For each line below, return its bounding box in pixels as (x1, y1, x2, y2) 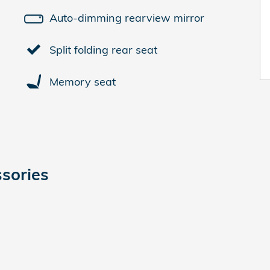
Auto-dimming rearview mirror (49, 10, 204, 25)
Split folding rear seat (49, 42, 157, 57)
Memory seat (49, 74, 116, 89)
